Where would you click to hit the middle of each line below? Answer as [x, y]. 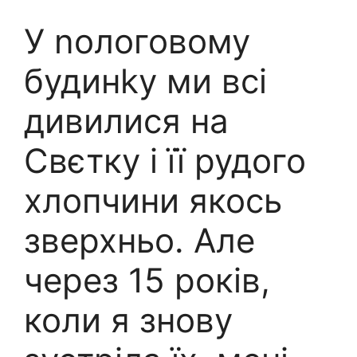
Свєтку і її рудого [165, 161]
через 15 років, [147, 280]
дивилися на [126, 121]
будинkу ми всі [145, 81]
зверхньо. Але [139, 240]
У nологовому [137, 41]
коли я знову [128, 320]
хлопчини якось [153, 200]
